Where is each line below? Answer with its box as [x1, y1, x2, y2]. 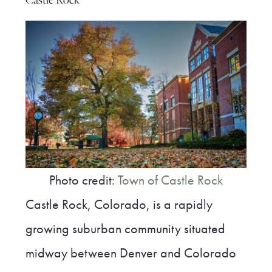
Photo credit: [49, 172, 118, 189]
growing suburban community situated [25, 220, 225, 238]
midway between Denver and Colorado [25, 245, 236, 262]
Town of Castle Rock [118, 172, 223, 189]
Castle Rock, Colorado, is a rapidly [25, 196, 212, 214]
